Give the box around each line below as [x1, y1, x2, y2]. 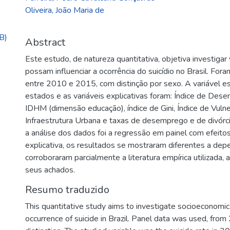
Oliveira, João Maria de [25, 5, 104, 16]
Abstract [25, 35, 65, 49]
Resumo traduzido [25, 183, 109, 197]
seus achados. [25, 164, 75, 176]
